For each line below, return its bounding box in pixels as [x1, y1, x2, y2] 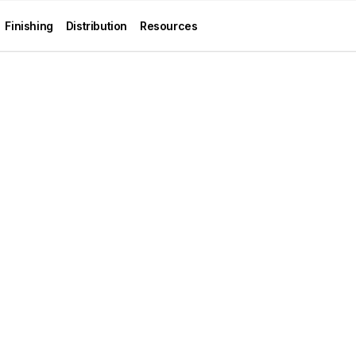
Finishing [5, 19, 53, 33]
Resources [140, 19, 198, 33]
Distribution [65, 19, 128, 33]
